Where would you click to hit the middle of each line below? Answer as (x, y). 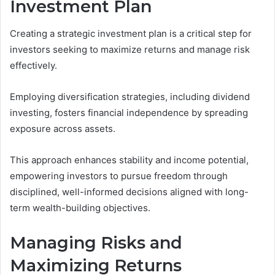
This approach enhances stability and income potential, (129, 160)
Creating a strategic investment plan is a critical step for (131, 34)
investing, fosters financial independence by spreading (129, 113)
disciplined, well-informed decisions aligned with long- (129, 192)
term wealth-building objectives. (80, 208)
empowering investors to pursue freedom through (119, 176)
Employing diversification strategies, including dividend (130, 97)
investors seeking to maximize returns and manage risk (130, 50)
